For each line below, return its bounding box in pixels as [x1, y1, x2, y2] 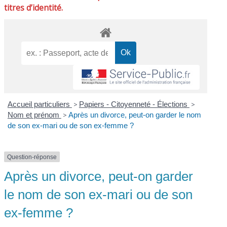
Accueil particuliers [7, 99, 72, 108]
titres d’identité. [4, 2, 63, 13]
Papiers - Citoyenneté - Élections [79, 99, 190, 108]
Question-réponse [7, 153, 57, 161]
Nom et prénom [7, 110, 61, 119]
